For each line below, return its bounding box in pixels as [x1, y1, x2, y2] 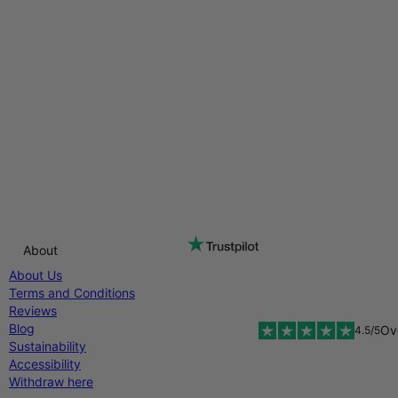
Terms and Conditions [9, 285, 135, 300]
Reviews [9, 303, 57, 318]
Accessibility [9, 356, 81, 371]
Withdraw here [9, 374, 93, 389]
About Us [9, 267, 62, 283]
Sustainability [9, 338, 86, 354]
